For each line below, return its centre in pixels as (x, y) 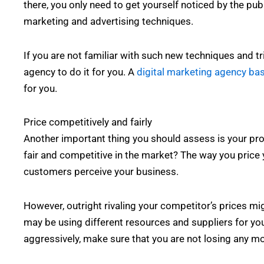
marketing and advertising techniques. (108, 21)
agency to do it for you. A (80, 72)
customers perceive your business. (101, 172)
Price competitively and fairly (88, 122)
